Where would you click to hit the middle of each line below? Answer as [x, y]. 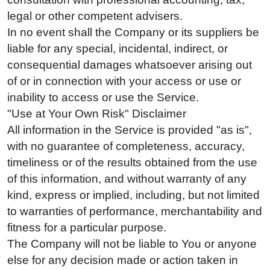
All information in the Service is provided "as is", [130, 130]
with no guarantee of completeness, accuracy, [126, 146]
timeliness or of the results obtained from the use [132, 162]
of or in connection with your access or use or [124, 81]
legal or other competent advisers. [95, 16]
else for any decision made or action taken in [123, 260]
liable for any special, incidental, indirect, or [118, 48]
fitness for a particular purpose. [87, 227]
